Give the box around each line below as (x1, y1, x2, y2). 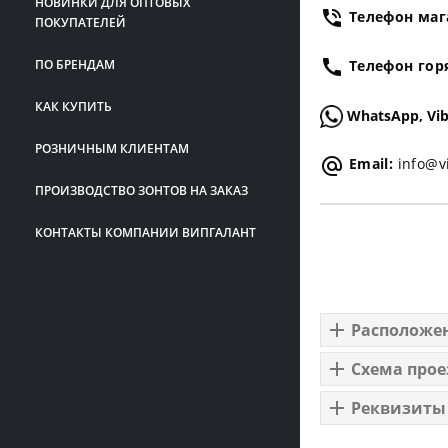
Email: (344, 154, 394, 174)
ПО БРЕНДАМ (35, 55, 115, 73)
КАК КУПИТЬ (35, 97, 112, 115)
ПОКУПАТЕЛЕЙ (35, 13, 126, 31)
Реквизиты (351, 396, 446, 419)
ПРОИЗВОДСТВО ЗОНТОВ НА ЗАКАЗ (35, 181, 248, 199)
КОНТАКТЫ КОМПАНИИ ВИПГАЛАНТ (35, 223, 256, 241)
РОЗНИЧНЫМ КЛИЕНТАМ (35, 139, 189, 157)
